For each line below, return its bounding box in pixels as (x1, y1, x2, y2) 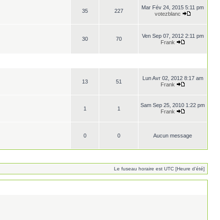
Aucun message (153, 133, 192, 138)
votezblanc (154, 11, 181, 17)
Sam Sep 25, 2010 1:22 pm (140, 102, 205, 108)
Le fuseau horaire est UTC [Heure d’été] (114, 166, 205, 171)
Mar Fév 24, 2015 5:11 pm (141, 4, 204, 10)
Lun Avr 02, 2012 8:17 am (142, 75, 203, 81)
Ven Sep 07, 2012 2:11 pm (141, 33, 204, 39)
